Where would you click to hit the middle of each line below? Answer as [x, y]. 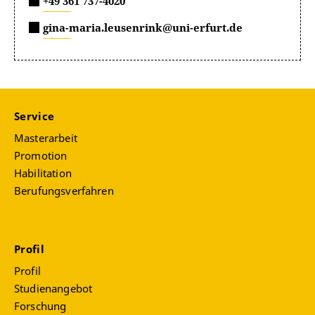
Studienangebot [53, 289]
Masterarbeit [46, 138]
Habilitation [43, 173]
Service [36, 116]
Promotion [41, 156]
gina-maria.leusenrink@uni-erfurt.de [143, 27]
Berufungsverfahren [64, 191]
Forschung [40, 306]
